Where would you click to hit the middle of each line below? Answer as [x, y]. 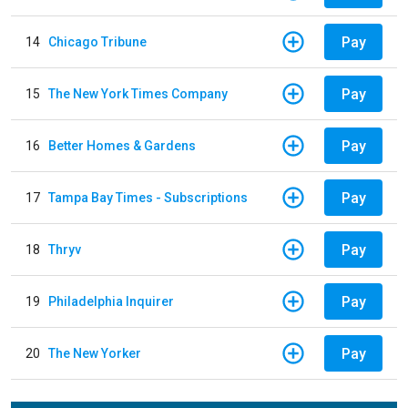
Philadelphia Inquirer [111, 301]
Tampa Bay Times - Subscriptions [148, 197]
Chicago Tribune [97, 41]
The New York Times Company [138, 93]
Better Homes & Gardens [122, 145]
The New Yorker [95, 353]
